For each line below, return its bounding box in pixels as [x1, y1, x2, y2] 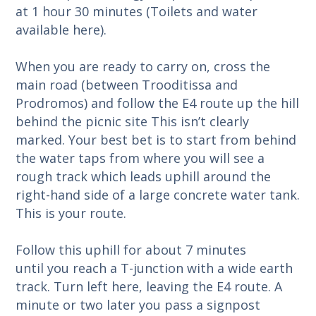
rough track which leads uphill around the [16, 167, 272, 185]
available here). [16, 20, 107, 38]
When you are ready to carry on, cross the [16, 57, 271, 75]
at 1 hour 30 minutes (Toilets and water [16, 2, 258, 20]
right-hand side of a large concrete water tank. [16, 186, 300, 203]
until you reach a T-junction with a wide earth [16, 259, 293, 276]
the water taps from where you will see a [16, 149, 265, 166]
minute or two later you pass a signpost [16, 296, 261, 313]
